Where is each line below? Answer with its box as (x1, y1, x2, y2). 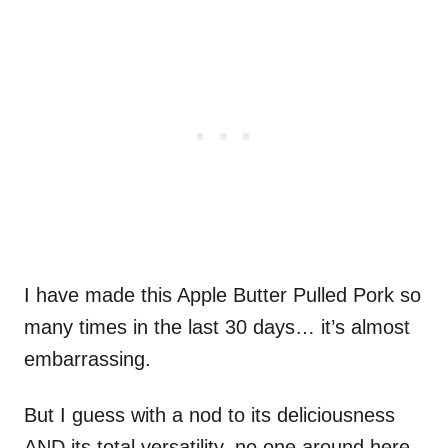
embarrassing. (24, 347, 151, 370)
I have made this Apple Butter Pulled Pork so (24, 283, 421, 306)
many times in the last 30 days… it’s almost (24, 315, 410, 338)
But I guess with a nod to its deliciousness (24, 403, 395, 426)
